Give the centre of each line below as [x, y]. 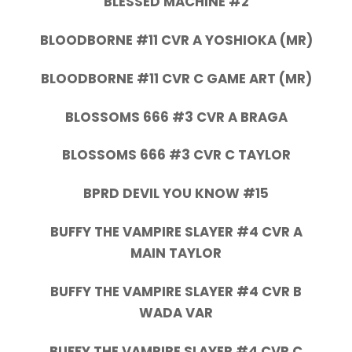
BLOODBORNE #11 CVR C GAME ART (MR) [176, 78]
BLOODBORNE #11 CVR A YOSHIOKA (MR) [176, 40]
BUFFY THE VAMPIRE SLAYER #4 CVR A [176, 231]
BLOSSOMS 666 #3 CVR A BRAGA [176, 117]
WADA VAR [176, 312]
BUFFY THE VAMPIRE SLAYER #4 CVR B [176, 291]
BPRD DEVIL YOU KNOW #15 [176, 194]
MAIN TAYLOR [176, 253]
